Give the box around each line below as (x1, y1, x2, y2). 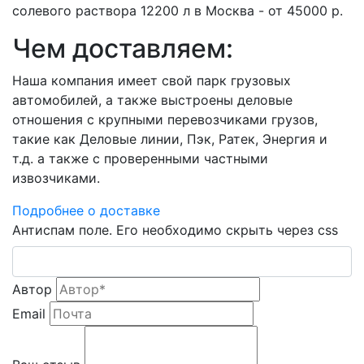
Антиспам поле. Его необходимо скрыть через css (12, 221, 338, 238)
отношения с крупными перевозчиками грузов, (12, 110, 318, 128)
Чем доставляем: (12, 32, 233, 64)
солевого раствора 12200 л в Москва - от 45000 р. (12, 2, 343, 19)
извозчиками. (12, 169, 100, 186)
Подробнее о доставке (12, 201, 160, 219)
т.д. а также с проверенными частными (12, 149, 268, 167)
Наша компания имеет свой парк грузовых (12, 71, 291, 89)
